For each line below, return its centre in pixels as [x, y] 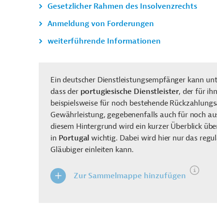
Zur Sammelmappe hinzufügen [130, 176]
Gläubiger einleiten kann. [92, 150]
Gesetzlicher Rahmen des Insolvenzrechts [122, 6]
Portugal [74, 138]
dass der [65, 92]
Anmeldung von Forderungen [101, 24]
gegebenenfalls [133, 115]
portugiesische [107, 92]
